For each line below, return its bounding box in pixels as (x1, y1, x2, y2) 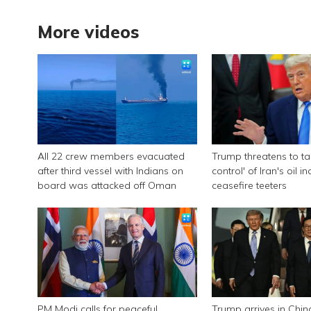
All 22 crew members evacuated (37, 149, 185, 162)
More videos (37, 20, 140, 42)
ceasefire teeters (212, 178, 287, 192)
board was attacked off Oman (37, 178, 176, 192)
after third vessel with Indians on (37, 164, 183, 177)
